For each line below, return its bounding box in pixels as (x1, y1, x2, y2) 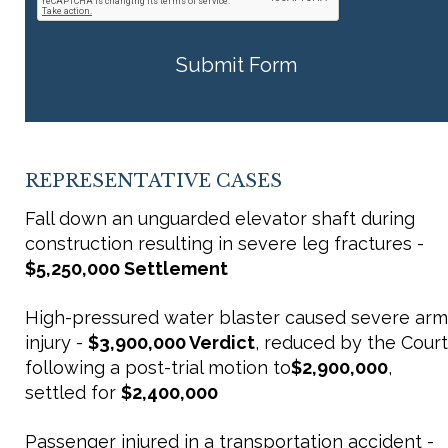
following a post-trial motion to (25, 357, 291, 378)
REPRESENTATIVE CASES (25, 170, 282, 192)
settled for (25, 382, 121, 403)
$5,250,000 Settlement (25, 258, 228, 279)
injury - (25, 332, 88, 353)
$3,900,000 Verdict (88, 332, 255, 353)
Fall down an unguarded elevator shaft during (25, 208, 415, 229)
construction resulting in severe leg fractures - (25, 233, 424, 254)
